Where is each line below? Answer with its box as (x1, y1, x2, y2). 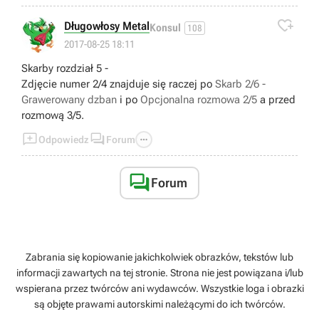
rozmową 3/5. (21, 109, 84, 122)
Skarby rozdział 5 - (21, 62, 108, 75)
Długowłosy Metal (64, 19, 150, 33)
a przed (257, 93, 296, 107)
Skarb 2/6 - (215, 78, 266, 91)
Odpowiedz (38, 134, 89, 146)
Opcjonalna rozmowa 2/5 (140, 93, 257, 107)
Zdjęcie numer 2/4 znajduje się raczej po (21, 78, 215, 91)
